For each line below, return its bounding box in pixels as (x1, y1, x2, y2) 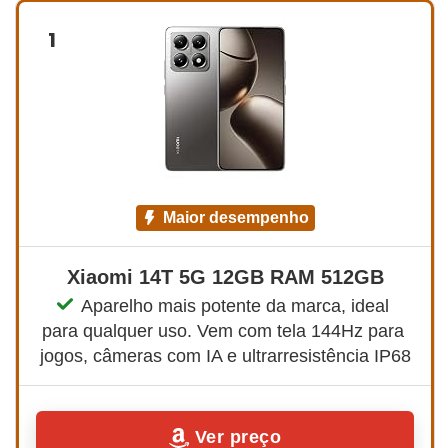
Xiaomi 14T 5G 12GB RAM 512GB (66, 265, 384, 288)
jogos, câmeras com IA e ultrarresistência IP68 (39, 345, 411, 366)
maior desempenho (175, 208, 309, 226)
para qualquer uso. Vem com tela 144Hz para (41, 320, 409, 341)
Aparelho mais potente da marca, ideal (80, 295, 394, 316)
